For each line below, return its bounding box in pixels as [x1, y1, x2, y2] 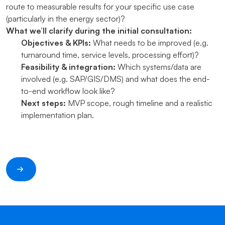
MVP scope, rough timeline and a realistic [66, 98, 212, 108]
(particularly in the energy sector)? [6, 14, 125, 24]
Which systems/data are [116, 62, 201, 72]
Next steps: [21, 98, 66, 108]
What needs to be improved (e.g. [91, 38, 208, 48]
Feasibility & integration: [21, 62, 116, 72]
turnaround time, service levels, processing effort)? [21, 50, 199, 60]
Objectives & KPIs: [21, 38, 91, 48]
